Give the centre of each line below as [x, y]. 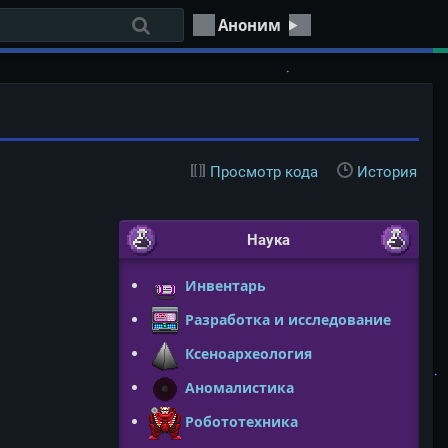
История [386, 171]
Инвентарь [226, 285]
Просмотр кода [263, 171]
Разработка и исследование [288, 319]
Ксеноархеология [249, 353]
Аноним [250, 24]
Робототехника [242, 421]
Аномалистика [240, 387]
